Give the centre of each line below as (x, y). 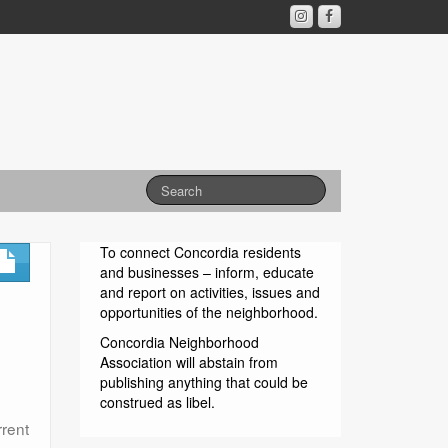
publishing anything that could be (204, 381)
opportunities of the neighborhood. (209, 311)
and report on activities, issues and (210, 291)
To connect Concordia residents (201, 251)
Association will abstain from (189, 361)
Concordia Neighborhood (180, 341)
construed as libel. (158, 401)
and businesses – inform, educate (207, 271)
